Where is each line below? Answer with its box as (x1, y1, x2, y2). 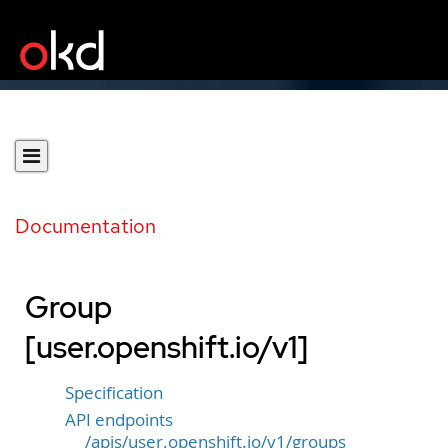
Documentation (15, 213, 156, 239)
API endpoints (65, 408, 173, 431)
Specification (65, 382, 163, 404)
